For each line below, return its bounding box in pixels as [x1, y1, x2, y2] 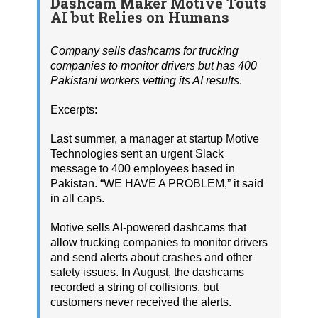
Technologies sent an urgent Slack [50, 147, 224, 160]
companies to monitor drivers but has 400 [50, 59, 257, 72]
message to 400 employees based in [50, 162, 235, 175]
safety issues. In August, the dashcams [50, 265, 244, 278]
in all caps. [50, 192, 104, 204]
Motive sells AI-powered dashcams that [50, 221, 246, 234]
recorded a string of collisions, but [50, 280, 219, 293]
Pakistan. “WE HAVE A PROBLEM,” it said [50, 177, 263, 190]
